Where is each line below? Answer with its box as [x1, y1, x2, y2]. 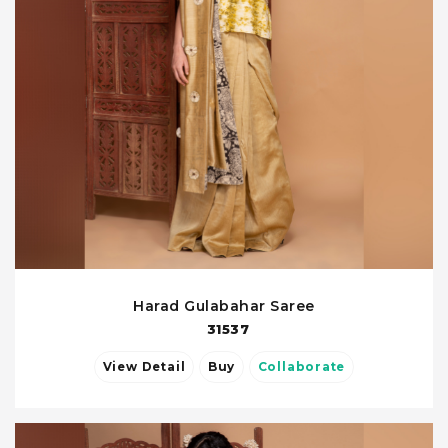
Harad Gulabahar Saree [133, 297, 315, 316]
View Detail [141, 360, 186, 375]
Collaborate [257, 360, 346, 375]
